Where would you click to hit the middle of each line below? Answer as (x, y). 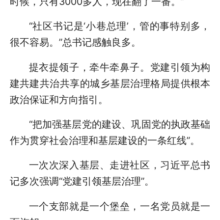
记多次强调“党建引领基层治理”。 (82, 181)
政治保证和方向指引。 (59, 99)
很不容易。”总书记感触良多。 (75, 42)
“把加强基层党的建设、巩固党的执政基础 (120, 124)
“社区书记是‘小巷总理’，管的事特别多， (120, 26)
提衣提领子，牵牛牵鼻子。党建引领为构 (120, 67)
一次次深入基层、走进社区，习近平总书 (120, 165)
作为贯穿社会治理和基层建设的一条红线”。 (105, 140)
